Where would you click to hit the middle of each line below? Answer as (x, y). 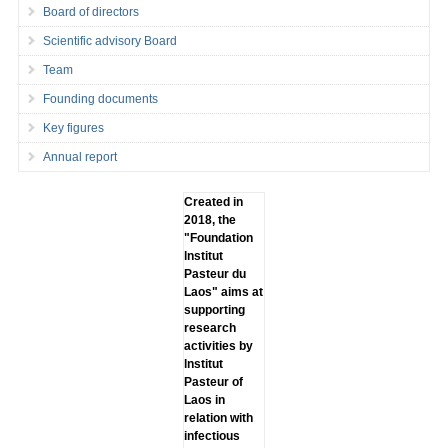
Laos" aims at (223, 291)
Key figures (73, 127)
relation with (218, 417)
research (209, 327)
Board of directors (90, 11)
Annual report (79, 156)
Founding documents (100, 98)
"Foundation (218, 237)
